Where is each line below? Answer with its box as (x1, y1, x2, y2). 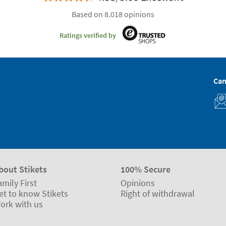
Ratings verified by (60, 30, 116, 40)
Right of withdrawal (121, 187, 195, 199)
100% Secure (121, 163, 171, 175)
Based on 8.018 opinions (72, 9, 154, 19)
